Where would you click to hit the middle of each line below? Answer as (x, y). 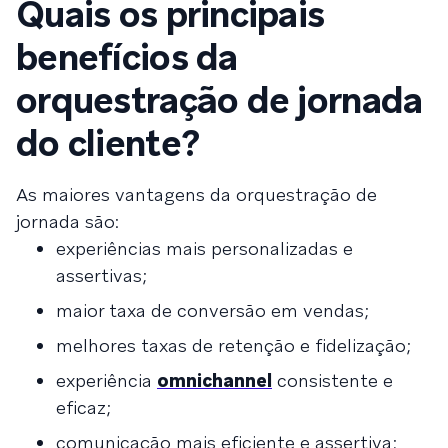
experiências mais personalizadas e (204, 248)
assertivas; (101, 275)
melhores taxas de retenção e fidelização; (233, 345)
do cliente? (108, 143)
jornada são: (67, 221)
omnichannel (214, 380)
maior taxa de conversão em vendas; (212, 310)
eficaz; (83, 407)
